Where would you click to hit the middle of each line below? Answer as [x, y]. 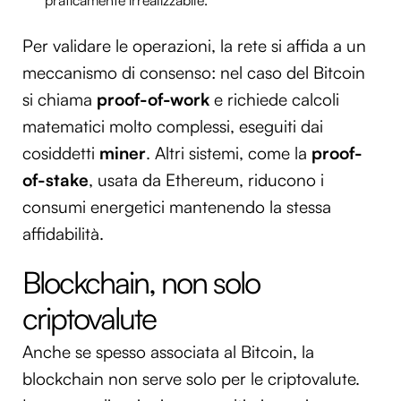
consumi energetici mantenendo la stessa [177, 206]
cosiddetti [61, 153]
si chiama [60, 99]
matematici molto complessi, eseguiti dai [173, 126]
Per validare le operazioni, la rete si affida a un [194, 45]
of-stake [55, 179]
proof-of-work [153, 99]
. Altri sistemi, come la [229, 153]
